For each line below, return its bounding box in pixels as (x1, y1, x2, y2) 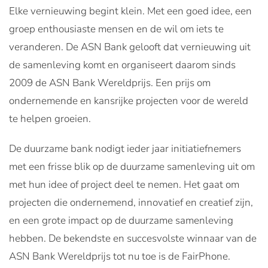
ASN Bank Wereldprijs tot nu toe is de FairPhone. (9, 249, 230, 264)
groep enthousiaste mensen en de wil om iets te (9, 22, 224, 36)
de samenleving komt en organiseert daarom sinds (9, 58, 236, 72)
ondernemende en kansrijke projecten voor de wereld (9, 94, 248, 108)
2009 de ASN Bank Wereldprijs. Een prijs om (9, 76, 211, 90)
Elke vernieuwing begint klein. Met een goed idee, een (9, 4, 252, 19)
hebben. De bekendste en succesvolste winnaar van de (9, 232, 257, 246)
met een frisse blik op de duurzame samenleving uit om (9, 160, 255, 174)
